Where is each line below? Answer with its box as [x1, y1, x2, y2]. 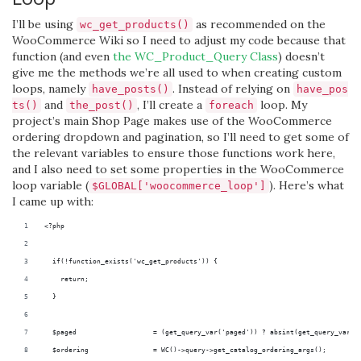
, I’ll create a [137, 98, 205, 112]
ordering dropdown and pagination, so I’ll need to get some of [12, 130, 349, 144]
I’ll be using [12, 17, 77, 31]
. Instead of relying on [172, 81, 293, 96]
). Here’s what [269, 178, 344, 193]
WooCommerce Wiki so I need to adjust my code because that [12, 33, 346, 48]
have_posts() [92, 83, 169, 95]
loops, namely [12, 81, 89, 96]
